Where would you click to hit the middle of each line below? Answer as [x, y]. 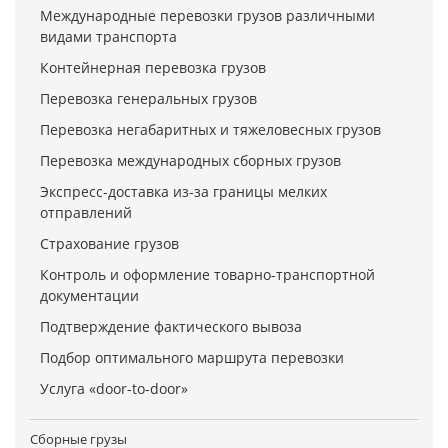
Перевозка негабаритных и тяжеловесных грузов [210, 130]
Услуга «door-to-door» [114, 389]
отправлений [86, 213]
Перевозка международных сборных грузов [190, 161]
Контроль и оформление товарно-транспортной [207, 275]
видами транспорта [108, 37]
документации [89, 296]
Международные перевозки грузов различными [207, 16]
